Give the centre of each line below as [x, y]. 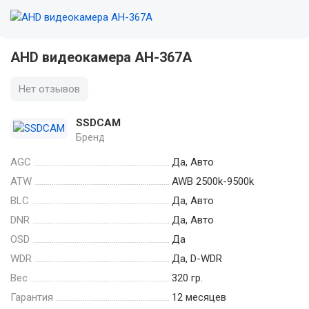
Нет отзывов [49, 89]
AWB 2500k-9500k [214, 181]
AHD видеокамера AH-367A [101, 57]
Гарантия [32, 297]
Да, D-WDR [198, 258]
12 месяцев [200, 297]
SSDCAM [98, 123]
